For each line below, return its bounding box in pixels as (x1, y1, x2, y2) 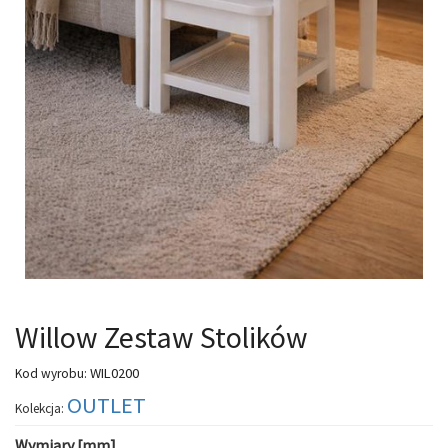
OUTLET (67, 391, 146, 420)
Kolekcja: (15, 400, 64, 418)
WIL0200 (87, 364, 139, 383)
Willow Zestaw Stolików (15, 318, 308, 357)
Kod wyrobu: (15, 365, 87, 383)
